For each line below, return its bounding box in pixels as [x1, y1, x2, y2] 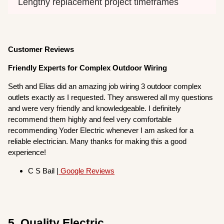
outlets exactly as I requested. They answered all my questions [8, 92, 213, 101]
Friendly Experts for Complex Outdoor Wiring [8, 63, 167, 72]
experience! [8, 147, 46, 156]
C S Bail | [28, 166, 59, 175]
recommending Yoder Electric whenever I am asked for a [8, 125, 194, 134]
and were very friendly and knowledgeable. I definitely [8, 103, 181, 112]
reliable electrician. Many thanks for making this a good [8, 136, 187, 145]
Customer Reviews [8, 44, 74, 53]
